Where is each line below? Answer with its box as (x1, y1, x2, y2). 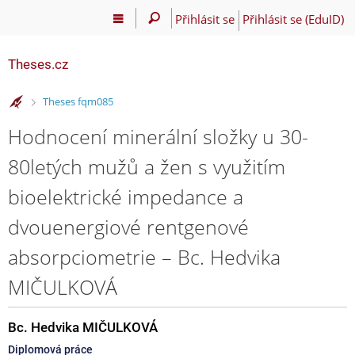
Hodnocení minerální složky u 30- (8, 122, 308, 150)
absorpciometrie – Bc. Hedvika (8, 242, 281, 270)
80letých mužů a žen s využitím (8, 152, 285, 180)
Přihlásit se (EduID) (242, 10, 344, 27)
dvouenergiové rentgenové (8, 212, 249, 240)
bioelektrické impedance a (8, 182, 243, 210)
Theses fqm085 (42, 94, 113, 109)
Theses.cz (8, 56, 68, 72)
